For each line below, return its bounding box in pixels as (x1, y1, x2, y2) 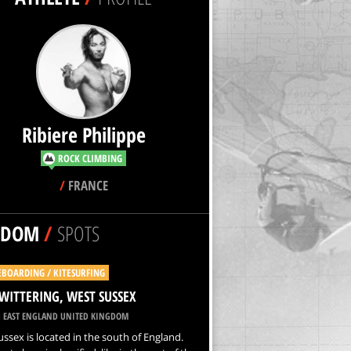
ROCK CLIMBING (58, 151, 122, 165)
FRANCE (64, 176, 108, 194)
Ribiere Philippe (21, 121, 146, 149)
